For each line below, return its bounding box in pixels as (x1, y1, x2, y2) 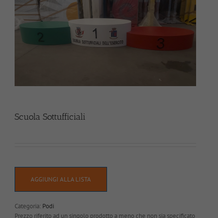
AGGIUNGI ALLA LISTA (31, 175, 91, 183)
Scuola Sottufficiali (15, 111, 86, 122)
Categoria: (15, 201, 42, 210)
